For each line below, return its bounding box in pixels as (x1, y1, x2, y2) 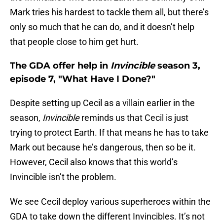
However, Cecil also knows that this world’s (10, 157, 178, 168)
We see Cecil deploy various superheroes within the (10, 196, 211, 207)
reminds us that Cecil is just (79, 112, 188, 123)
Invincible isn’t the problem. (10, 172, 116, 183)
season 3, (155, 60, 200, 72)
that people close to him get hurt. (10, 37, 139, 47)
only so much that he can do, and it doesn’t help (10, 22, 194, 33)
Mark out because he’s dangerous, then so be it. (10, 142, 196, 153)
